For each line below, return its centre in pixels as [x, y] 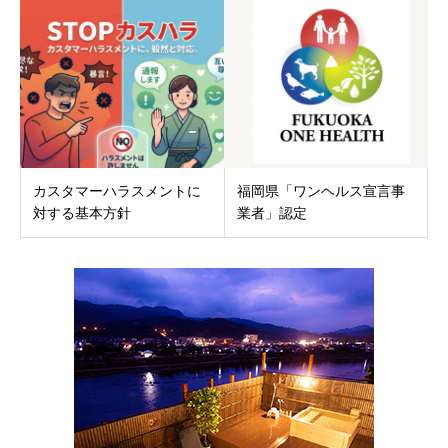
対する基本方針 [82, 212]
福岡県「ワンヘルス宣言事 [320, 190]
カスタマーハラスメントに [117, 190]
